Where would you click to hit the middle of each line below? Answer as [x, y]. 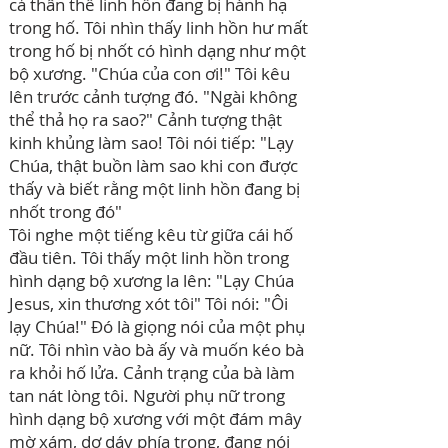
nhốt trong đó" [65, 211]
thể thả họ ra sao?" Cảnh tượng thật [145, 119]
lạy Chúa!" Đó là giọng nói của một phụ [157, 326]
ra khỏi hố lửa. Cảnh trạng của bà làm [152, 372]
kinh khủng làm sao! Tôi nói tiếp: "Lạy [151, 142]
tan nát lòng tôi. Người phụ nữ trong [147, 395]
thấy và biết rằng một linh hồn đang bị [154, 188]
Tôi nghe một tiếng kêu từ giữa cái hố [151, 234]
